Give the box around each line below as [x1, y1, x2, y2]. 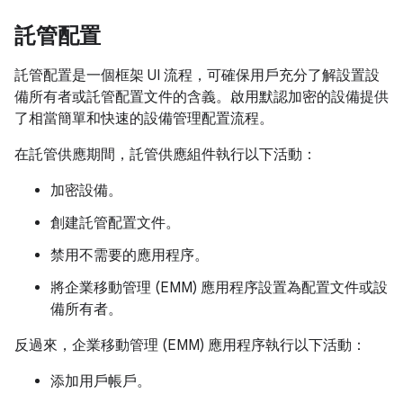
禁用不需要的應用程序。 [50, 246, 209, 264]
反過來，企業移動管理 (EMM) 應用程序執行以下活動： [14, 336, 366, 354]
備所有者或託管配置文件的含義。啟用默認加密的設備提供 [14, 88, 389, 106]
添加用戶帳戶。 [50, 372, 151, 390]
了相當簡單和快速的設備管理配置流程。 [14, 110, 273, 128]
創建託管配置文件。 [50, 214, 180, 232]
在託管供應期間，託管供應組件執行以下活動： [14, 146, 317, 164]
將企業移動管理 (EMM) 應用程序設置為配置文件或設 [50, 279, 388, 297]
